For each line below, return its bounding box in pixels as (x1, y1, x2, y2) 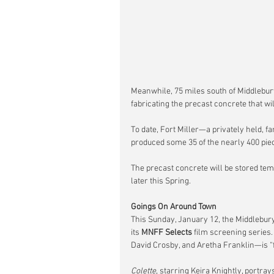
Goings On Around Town (131, 202, 217, 213)
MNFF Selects (141, 228, 192, 239)
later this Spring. (131, 176, 191, 187)
